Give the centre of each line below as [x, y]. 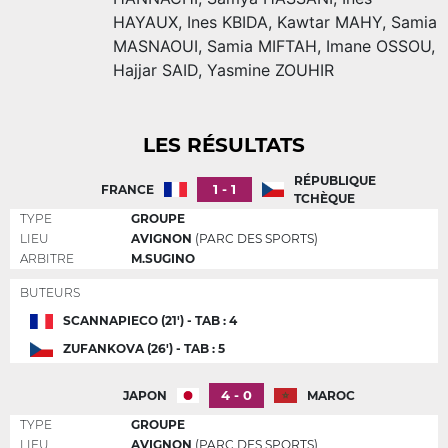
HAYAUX [145, 22]
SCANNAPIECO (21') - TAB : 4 [149, 321]
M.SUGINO [163, 259]
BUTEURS [50, 293]
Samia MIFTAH [262, 46]
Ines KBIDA [227, 22]
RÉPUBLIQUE [335, 180]
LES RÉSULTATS [224, 145]
